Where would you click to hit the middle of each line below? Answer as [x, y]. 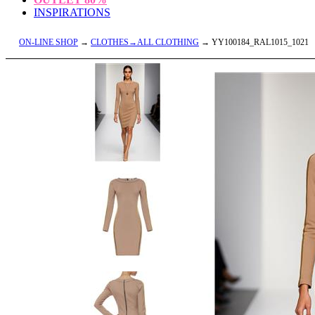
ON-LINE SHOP [49, 42]
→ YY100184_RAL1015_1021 [254, 42]
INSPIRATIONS [72, 12]
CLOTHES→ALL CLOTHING [145, 42]
